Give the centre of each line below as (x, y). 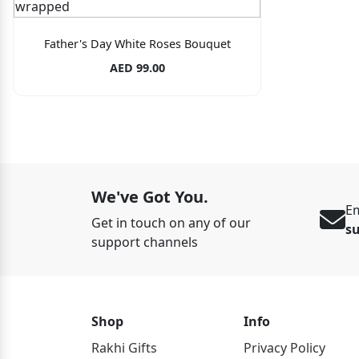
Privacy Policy (284, 348)
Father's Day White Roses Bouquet (137, 43)
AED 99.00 (137, 67)
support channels (145, 242)
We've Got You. (150, 196)
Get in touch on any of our (171, 222)
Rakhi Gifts (124, 348)
